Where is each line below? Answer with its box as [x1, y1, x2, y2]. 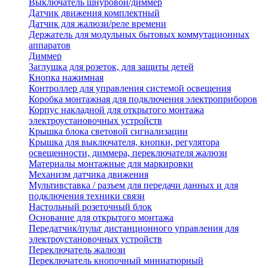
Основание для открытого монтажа [29, 212, 173, 223]
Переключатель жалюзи [29, 245, 126, 255]
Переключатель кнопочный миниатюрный [29, 255, 203, 266]
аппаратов [29, 40, 71, 51]
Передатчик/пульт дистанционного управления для [29, 223, 239, 234]
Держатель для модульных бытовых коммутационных [29, 29, 249, 40]
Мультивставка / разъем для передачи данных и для [29, 180, 238, 191]
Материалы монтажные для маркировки [29, 159, 193, 169]
